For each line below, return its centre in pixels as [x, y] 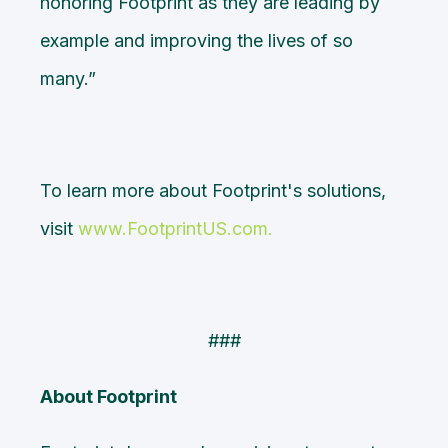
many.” [68, 78]
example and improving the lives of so [196, 40]
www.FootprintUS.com [173, 228]
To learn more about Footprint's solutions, [213, 190]
